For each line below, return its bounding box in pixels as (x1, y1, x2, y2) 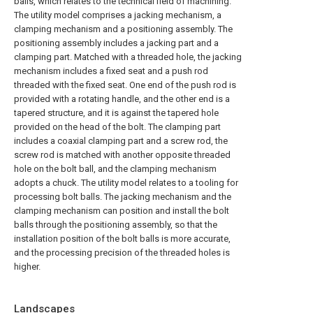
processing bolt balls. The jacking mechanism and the (14, 191, 231, 202)
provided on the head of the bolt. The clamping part (14, 122, 221, 132)
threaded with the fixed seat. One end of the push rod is (14, 80, 236, 90)
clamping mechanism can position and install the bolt (14, 205, 229, 216)
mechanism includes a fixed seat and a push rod (14, 66, 208, 76)
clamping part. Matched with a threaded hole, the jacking (14, 52, 242, 62)
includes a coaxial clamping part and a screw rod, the (14, 136, 228, 146)
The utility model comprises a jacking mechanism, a (14, 10, 221, 20)
